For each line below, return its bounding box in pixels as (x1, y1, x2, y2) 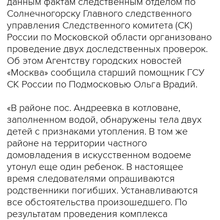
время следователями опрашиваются (7, 173, 175, 185)
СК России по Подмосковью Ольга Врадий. (7, 79, 197, 90)
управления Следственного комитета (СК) (7, 20, 192, 31)
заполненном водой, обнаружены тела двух (7, 114, 202, 126)
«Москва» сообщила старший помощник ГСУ (7, 67, 204, 79)
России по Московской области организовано (7, 31, 212, 43)
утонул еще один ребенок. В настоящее (7, 161, 183, 173)
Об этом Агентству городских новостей (7, 55, 182, 67)
